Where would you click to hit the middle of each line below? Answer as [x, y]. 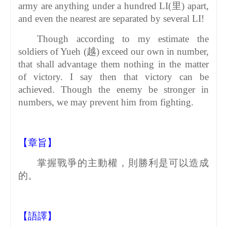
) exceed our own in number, [153, 51]
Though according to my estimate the [123, 39]
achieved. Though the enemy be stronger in [113, 89]
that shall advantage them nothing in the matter [113, 64]
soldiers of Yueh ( [52, 51]
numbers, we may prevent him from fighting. [106, 102]
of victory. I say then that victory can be [113, 77]
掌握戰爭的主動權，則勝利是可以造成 [123, 163]
